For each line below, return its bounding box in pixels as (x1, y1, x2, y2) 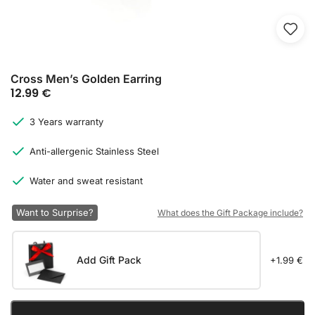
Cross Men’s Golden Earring (11, 72, 162, 86)
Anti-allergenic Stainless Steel (30, 146, 159, 157)
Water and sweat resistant (30, 175, 143, 186)
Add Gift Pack (77, 254, 141, 266)
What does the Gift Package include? (157, 207, 303, 218)
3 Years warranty (30, 116, 103, 127)
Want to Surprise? (16, 207, 94, 218)
